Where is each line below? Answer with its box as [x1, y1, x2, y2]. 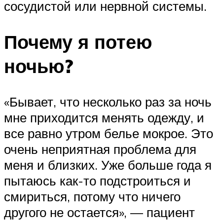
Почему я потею [4, 30, 152, 54]
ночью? [4, 54, 73, 78]
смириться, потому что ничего [4, 188, 181, 205]
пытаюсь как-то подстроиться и [4, 173, 191, 189]
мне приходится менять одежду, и [4, 110, 204, 126]
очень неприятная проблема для [4, 141, 196, 157]
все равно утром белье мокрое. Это [4, 125, 213, 142]
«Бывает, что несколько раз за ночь [4, 94, 212, 110]
